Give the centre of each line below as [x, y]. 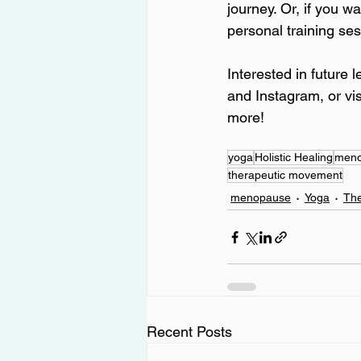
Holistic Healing [294, 158]
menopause [261, 197]
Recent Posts [189, 332]
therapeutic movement [285, 175]
